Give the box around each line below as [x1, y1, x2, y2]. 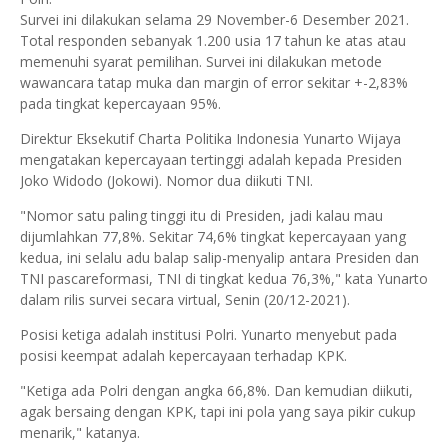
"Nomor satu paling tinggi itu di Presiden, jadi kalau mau [20, 206, 383, 225]
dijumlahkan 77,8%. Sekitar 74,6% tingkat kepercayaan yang [20, 227, 406, 246]
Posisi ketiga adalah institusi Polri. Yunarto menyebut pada [20, 325, 397, 344]
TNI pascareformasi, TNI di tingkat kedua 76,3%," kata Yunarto [20, 269, 428, 288]
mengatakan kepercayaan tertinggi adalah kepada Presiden [20, 150, 402, 169]
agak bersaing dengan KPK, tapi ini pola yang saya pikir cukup [20, 402, 416, 421]
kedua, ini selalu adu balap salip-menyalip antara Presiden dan [20, 248, 419, 267]
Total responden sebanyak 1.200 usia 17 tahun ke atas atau [20, 31, 406, 50]
